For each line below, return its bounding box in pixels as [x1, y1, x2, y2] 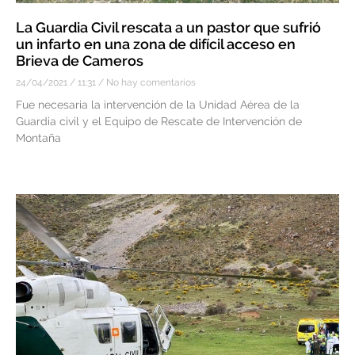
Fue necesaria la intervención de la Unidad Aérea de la [16, 97, 300, 111]
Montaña [16, 131, 61, 144]
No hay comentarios [104, 76, 196, 88]
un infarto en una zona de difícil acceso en [16, 35, 296, 52]
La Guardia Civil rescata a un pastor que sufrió [16, 18, 321, 36]
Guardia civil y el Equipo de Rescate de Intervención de [16, 114, 302, 128]
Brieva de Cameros [16, 52, 143, 69]
